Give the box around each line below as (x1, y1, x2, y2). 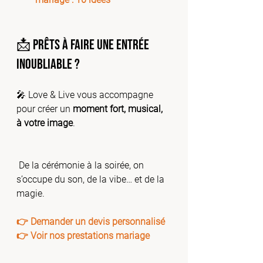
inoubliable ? (16, 56, 80, 73)
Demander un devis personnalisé (31, 216, 165, 227)
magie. (16, 188, 45, 199)
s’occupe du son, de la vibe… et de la (16, 174, 167, 185)
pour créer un (16, 103, 73, 114)
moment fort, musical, (73, 103, 165, 114)
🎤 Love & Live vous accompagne (16, 89, 156, 100)
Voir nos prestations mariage (31, 230, 150, 241)
